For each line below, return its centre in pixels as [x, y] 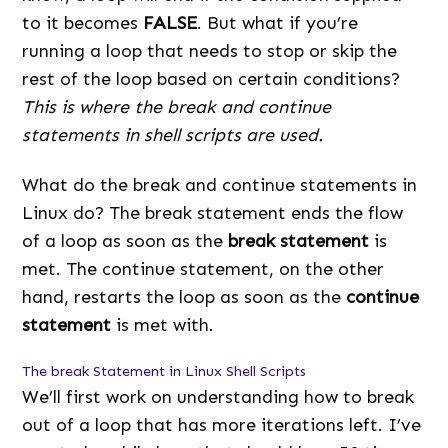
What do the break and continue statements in [220, 184]
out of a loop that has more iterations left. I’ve [222, 425]
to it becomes [83, 22]
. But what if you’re [278, 22]
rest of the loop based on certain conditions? [211, 78]
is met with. [163, 324]
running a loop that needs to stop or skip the [210, 50]
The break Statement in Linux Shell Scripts [164, 371]
